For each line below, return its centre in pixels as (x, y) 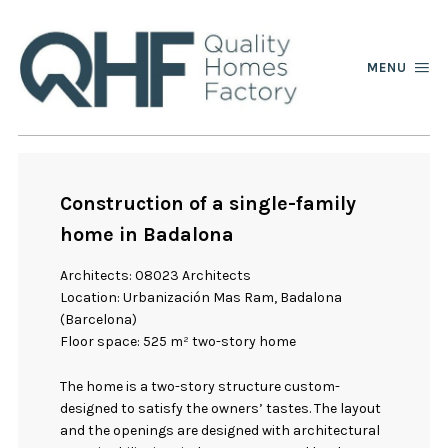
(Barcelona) (99, 320)
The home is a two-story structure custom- (200, 386)
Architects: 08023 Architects (156, 276)
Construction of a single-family (208, 203)
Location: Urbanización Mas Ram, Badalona (201, 298)
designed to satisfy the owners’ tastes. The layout (221, 408)
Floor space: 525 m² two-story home (178, 342)
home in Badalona (147, 234)
